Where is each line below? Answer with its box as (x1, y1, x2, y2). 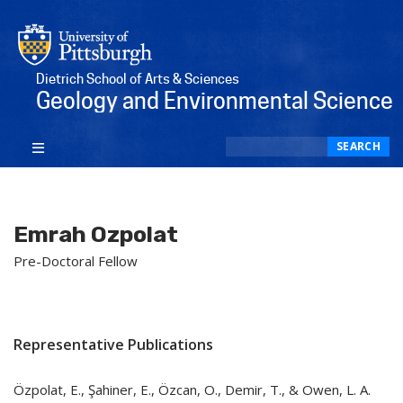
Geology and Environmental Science (36, 86, 393, 114)
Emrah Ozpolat (13, 221, 178, 248)
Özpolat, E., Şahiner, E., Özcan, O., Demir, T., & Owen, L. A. (13, 381, 371, 399)
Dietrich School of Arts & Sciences (36, 70, 239, 87)
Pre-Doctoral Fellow (13, 252, 138, 271)
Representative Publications (13, 334, 213, 354)
